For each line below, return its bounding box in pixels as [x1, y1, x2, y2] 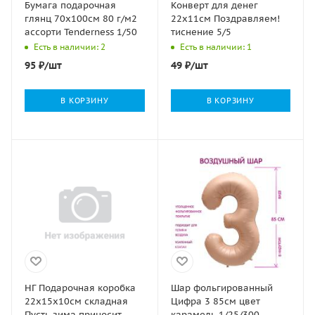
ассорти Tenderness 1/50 [25, 26, 137, 38]
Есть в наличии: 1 [179, 41, 252, 53]
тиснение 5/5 [170, 26, 231, 38]
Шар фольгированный [170, 281, 273, 294]
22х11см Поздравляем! [170, 13, 280, 25]
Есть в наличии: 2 [34, 41, 105, 53]
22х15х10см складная [25, 295, 128, 307]
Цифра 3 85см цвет [170, 295, 260, 307]
